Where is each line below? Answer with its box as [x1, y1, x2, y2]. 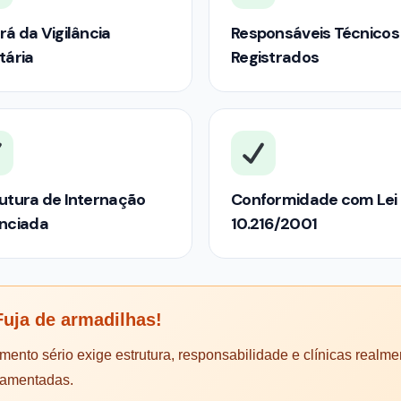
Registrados [231, 47, 320, 68]
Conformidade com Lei [231, 189, 397, 210]
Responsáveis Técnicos [231, 22, 399, 44]
